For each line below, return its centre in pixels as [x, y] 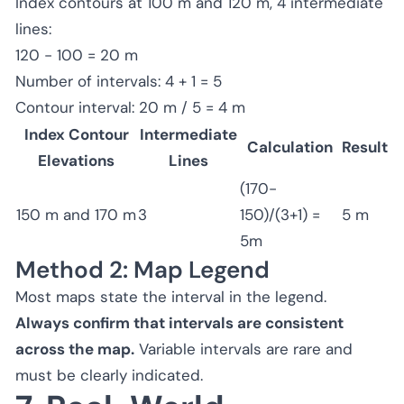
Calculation [290, 147]
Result [365, 147]
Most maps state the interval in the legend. [171, 296]
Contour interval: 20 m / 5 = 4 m [130, 107]
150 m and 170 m [76, 214]
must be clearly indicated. [109, 375]
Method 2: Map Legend [142, 269]
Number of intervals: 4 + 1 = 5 [119, 81]
